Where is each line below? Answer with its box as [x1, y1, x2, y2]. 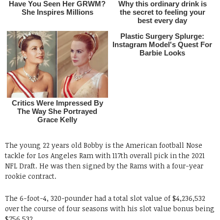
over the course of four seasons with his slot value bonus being [5, 203, 215, 213]
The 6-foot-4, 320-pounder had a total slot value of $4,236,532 [5, 193, 205, 203]
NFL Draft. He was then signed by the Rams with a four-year [5, 161, 203, 170]
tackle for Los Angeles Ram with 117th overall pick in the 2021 [5, 150, 205, 160]
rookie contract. [5, 171, 56, 181]
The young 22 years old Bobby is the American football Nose [5, 140, 202, 150]
